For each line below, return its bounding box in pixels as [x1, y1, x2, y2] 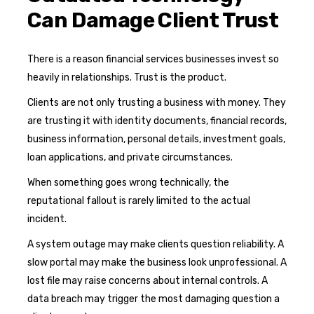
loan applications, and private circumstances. [27, 151, 233, 163]
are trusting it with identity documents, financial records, [27, 114, 287, 127]
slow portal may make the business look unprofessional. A [27, 256, 287, 268]
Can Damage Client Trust [27, 7, 279, 33]
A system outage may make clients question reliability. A [27, 238, 284, 250]
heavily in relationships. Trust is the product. [27, 71, 226, 83]
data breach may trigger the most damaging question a [27, 292, 280, 305]
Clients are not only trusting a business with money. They [27, 96, 286, 109]
